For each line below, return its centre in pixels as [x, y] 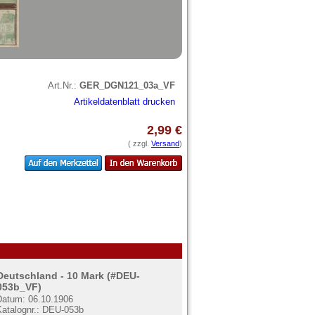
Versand [165, 143]
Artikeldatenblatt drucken [124, 101]
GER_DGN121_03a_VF [127, 85]
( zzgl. [140, 143]
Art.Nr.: [64, 85]
